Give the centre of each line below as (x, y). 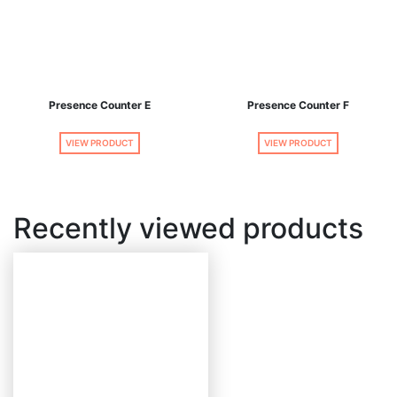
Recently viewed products (188, 228)
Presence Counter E (99, 105)
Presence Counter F (298, 105)
